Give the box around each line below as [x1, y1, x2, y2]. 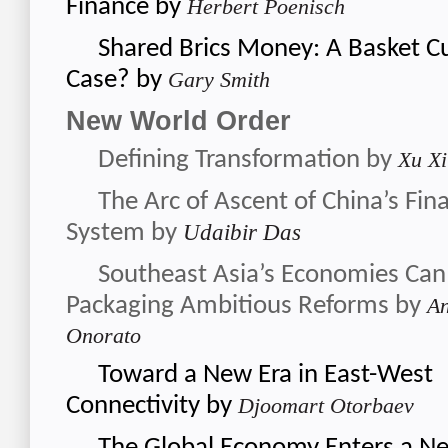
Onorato [66, 323, 141, 348]
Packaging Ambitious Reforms [66, 293, 389, 320]
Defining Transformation [98, 147, 360, 174]
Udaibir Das [183, 220, 301, 245]
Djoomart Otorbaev [238, 393, 414, 418]
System [66, 220, 145, 247]
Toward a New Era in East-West [98, 362, 433, 389]
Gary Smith [168, 67, 270, 92]
